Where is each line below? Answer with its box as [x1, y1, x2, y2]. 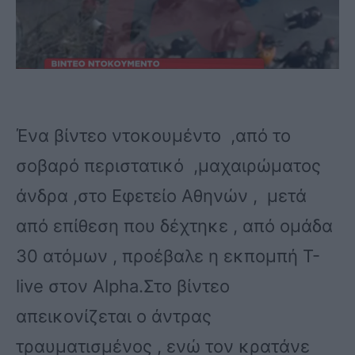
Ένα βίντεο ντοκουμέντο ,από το [16, 125, 291, 147]
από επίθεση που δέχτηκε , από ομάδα [16, 216, 333, 237]
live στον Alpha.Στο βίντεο [16, 276, 230, 297]
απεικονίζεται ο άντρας [16, 306, 212, 327]
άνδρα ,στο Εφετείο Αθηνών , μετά [16, 185, 311, 207]
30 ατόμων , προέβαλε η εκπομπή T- [16, 246, 320, 267]
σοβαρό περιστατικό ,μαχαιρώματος [16, 155, 321, 177]
